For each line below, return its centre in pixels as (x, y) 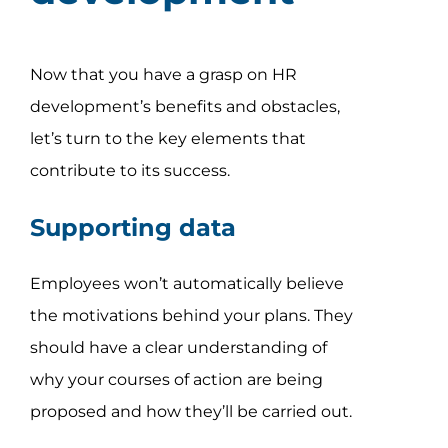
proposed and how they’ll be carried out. (190, 411)
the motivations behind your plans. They (191, 315)
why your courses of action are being (176, 379)
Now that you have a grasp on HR (163, 74)
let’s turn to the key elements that (167, 138)
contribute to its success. (129, 170)
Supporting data (132, 227)
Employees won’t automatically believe (186, 283)
